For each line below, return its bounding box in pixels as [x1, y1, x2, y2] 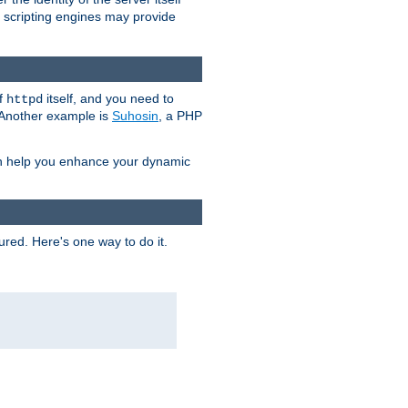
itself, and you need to [43, 90, 174, 106]
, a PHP [158, 107, 202, 123]
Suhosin [112, 107, 158, 123]
